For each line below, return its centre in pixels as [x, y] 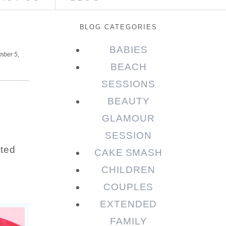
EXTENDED [128, 204]
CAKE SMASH [128, 153]
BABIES [128, 50]
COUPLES [128, 187]
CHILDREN [128, 170]
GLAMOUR [128, 119]
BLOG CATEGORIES [118, 27]
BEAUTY [128, 101]
